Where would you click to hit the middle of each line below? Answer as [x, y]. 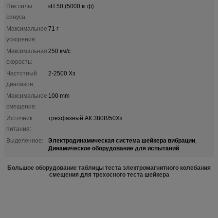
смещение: [21, 106]
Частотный [22, 73]
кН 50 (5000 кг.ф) [71, 6]
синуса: [17, 17]
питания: [19, 129]
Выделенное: [25, 140]
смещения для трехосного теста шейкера [109, 174]
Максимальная [27, 51]
